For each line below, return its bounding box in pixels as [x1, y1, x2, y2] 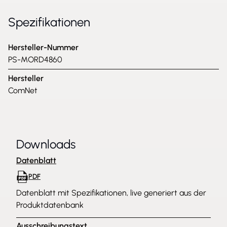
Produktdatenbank [16, 200, 84, 210]
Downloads [16, 137, 75, 152]
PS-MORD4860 [8, 55, 62, 64]
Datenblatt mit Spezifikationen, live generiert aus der [16, 188, 206, 198]
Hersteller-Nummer [8, 43, 79, 52]
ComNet [8, 86, 37, 95]
